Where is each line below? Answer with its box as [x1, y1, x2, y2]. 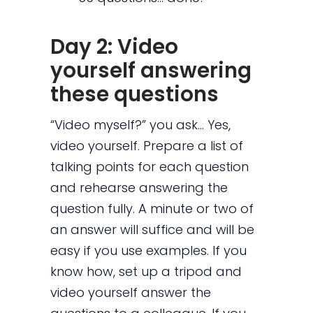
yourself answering [50, 56, 252, 85]
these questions [50, 80, 219, 109]
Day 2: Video [50, 32, 179, 61]
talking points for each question [50, 158, 249, 175]
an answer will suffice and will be [50, 221, 255, 238]
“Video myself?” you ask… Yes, [50, 116, 231, 133]
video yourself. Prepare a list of [50, 137, 244, 154]
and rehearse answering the [50, 179, 228, 196]
